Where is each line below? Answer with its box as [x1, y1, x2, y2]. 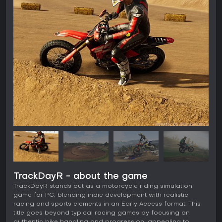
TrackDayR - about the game [13, 172, 148, 181]
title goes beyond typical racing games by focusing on [13, 210, 190, 217]
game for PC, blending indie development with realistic [13, 192, 188, 199]
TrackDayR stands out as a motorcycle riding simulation [13, 183, 192, 190]
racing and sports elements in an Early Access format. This [13, 201, 201, 208]
